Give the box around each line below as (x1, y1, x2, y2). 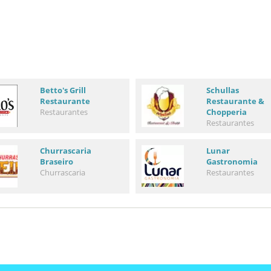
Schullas (206, 85, 239, 96)
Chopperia (206, 106, 247, 117)
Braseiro (39, 156, 73, 167)
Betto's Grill (39, 85, 86, 96)
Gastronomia (206, 156, 258, 167)
